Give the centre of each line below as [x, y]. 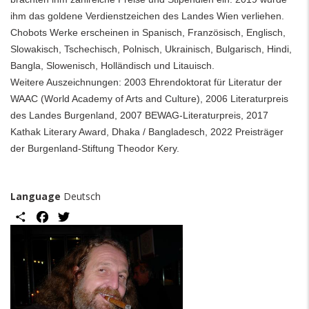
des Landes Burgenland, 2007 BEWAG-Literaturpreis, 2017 [139, 115]
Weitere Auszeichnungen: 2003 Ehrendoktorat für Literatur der [146, 82]
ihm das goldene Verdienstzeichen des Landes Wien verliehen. [147, 16]
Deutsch [81, 196]
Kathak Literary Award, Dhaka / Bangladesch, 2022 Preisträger [147, 132]
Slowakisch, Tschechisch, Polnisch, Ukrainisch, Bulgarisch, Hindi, [151, 49]
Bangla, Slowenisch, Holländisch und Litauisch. [112, 66]
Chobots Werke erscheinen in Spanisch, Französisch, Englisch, [148, 32]
